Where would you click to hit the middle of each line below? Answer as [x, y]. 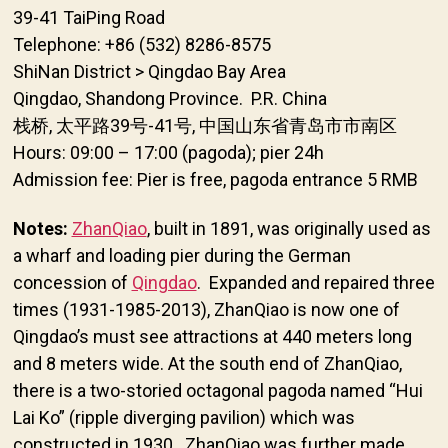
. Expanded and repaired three [315, 282]
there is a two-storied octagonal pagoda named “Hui [217, 390]
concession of [72, 282]
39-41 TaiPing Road [88, 17]
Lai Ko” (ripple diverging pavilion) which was [183, 417]
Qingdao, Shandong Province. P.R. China [169, 98]
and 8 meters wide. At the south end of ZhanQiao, [207, 363]
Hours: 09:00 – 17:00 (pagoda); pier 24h [168, 152]
